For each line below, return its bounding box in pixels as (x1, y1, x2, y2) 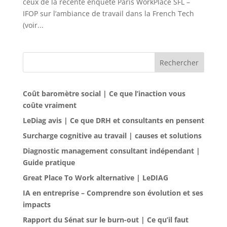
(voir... (22, 20, 44, 30)
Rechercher (160, 58, 199, 68)
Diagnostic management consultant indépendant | (22, 146, 200, 156)
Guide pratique (22, 158, 75, 168)
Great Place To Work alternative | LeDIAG (22, 173, 168, 183)
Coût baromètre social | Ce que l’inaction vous (22, 89, 185, 99)
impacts (22, 200, 51, 210)
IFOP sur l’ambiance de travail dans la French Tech (22, 9, 194, 19)
